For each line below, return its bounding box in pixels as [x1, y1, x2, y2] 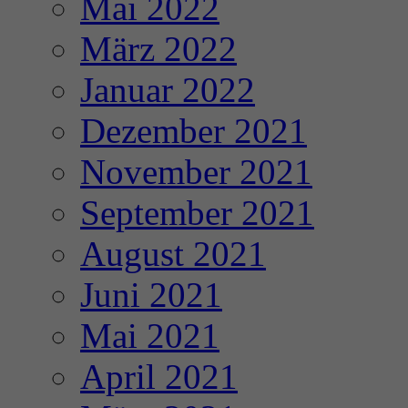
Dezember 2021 [80, 111, 307, 151]
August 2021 [80, 234, 266, 274]
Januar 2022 [80, 70, 255, 110]
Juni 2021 [80, 275, 222, 315]
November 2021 [80, 152, 312, 192]
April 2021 [80, 357, 238, 397]
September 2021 [80, 193, 314, 233]
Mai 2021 [80, 316, 219, 356]
